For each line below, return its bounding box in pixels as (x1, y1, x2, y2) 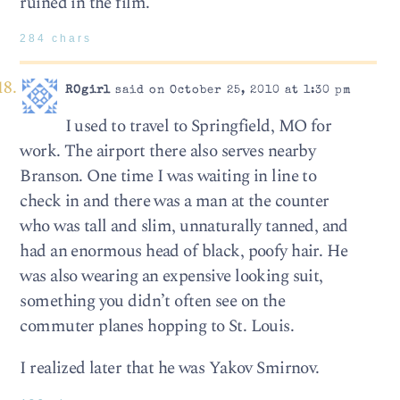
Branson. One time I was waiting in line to (20, 162, 317, 189)
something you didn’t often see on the (20, 287, 286, 314)
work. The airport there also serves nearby (20, 137, 316, 164)
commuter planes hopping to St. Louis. (20, 312, 295, 339)
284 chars (20, 32, 93, 44)
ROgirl (64, 85, 111, 97)
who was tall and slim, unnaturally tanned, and (20, 212, 348, 239)
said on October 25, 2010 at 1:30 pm (110, 85, 352, 97)
